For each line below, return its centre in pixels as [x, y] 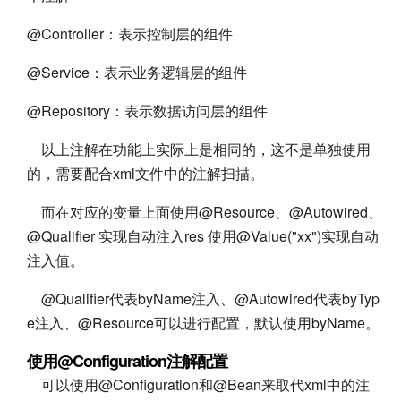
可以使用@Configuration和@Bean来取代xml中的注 [198, 385]
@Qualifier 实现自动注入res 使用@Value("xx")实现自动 [203, 236]
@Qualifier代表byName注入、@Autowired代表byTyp [203, 299]
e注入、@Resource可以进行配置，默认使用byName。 [203, 323]
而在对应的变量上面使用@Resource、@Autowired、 [205, 212]
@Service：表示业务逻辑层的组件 [137, 73]
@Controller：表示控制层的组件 [130, 34]
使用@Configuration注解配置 [127, 361]
